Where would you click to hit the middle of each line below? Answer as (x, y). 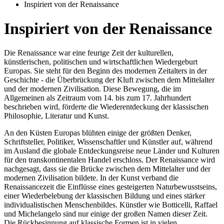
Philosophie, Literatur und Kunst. (57, 116)
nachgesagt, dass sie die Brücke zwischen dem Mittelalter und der (107, 169)
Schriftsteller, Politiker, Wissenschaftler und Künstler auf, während (108, 142)
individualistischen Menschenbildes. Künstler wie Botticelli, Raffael (111, 205)
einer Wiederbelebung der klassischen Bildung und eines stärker (104, 196)
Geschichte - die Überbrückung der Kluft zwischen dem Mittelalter (109, 80)
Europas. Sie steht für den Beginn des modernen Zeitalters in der (105, 71)
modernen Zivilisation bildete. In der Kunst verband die (91, 178)
